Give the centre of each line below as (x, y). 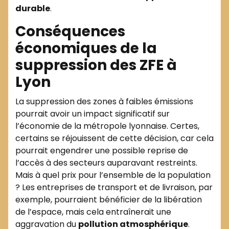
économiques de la (86, 48)
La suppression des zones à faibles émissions (104, 101)
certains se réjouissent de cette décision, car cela (114, 138)
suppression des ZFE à (96, 65)
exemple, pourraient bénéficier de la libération (109, 199)
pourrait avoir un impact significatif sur (93, 113)
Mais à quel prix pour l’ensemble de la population (113, 175)
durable (33, 8)
